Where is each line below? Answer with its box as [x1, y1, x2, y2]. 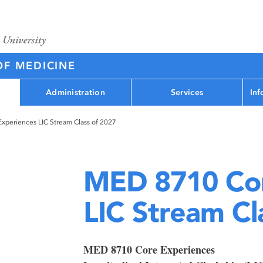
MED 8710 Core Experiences [83, 242, 215, 257]
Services [170, 87, 204, 97]
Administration [46, 87, 105, 97]
